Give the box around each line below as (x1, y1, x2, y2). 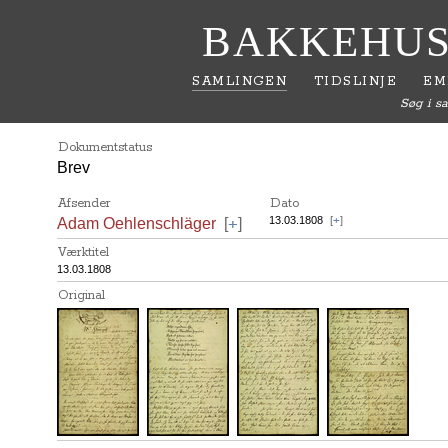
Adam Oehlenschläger (57, 215, 216, 232)
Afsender (58, 196, 111, 211)
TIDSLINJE (313, 73, 398, 90)
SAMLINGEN (192, 73, 288, 90)
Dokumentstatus (58, 140, 152, 155)
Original (58, 288, 105, 303)
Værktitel (58, 245, 109, 260)
